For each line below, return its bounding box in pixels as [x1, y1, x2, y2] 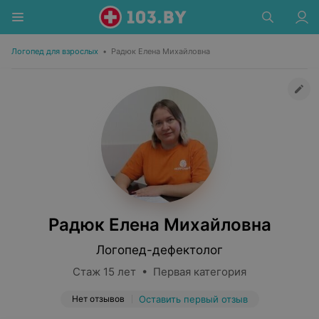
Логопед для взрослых [11, 46, 98, 56]
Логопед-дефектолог [96, 243, 223, 257]
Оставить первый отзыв [138, 293, 248, 305]
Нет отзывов [71, 293, 125, 304]
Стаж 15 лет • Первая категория [73, 265, 246, 278]
